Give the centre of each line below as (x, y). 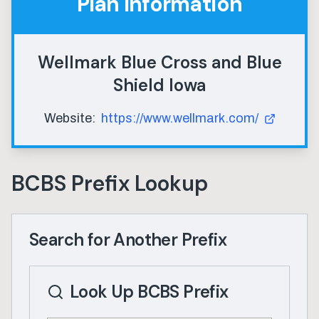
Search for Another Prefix (128, 240)
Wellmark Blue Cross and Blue (159, 62)
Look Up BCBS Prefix (149, 292)
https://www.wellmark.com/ (179, 118)
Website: (69, 118)
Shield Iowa (159, 85)
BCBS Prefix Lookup (110, 183)
